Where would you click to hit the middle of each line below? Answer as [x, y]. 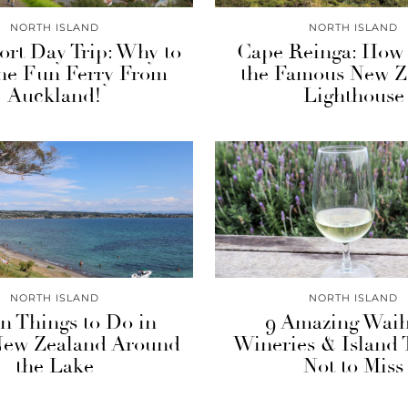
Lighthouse [353, 96]
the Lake [54, 366]
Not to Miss [354, 366]
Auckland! [55, 96]
